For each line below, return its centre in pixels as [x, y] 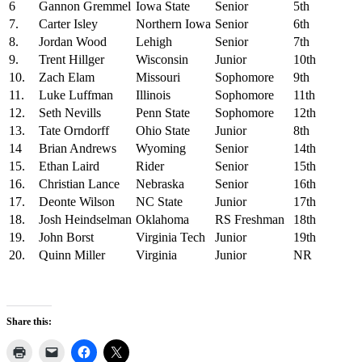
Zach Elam [67, 77]
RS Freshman [250, 219]
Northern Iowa [173, 23]
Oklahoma [162, 219]
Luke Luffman [76, 95]
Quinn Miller [72, 255]
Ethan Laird [69, 166]
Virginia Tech [170, 237]
